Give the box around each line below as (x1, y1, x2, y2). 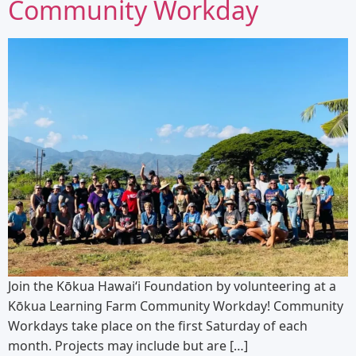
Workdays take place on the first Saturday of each (8, 316, 308, 335)
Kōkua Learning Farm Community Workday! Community (8, 296, 343, 315)
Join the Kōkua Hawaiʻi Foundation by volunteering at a (8, 277, 336, 295)
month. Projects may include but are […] (8, 336, 248, 354)
